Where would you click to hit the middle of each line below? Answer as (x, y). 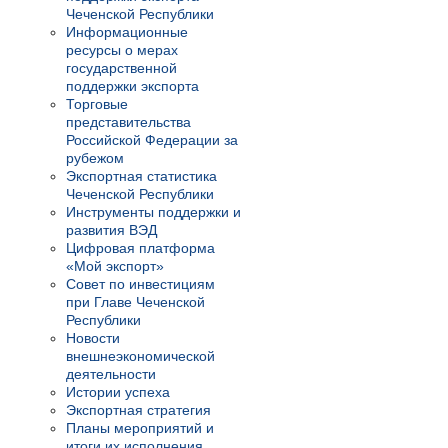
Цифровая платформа (140, 248)
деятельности (111, 374)
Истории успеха (118, 392)
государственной (121, 68)
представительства (128, 122)
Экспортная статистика (141, 176)
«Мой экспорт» (115, 266)
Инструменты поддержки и (153, 212)
